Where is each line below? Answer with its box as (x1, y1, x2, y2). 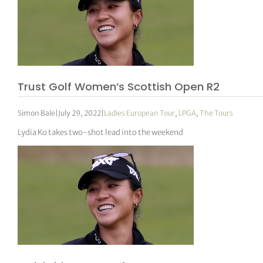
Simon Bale (18, 109, 56, 118)
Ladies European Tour (104, 109, 176, 118)
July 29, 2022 (58, 109, 102, 118)
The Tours (200, 109, 234, 118)
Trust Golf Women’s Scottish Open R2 (18, 79, 220, 94)
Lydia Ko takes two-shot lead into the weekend (18, 127, 184, 138)
